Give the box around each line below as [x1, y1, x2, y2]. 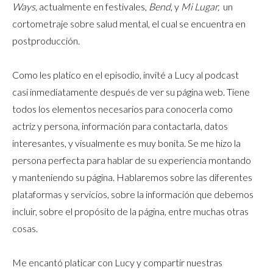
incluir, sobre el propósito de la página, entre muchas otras [12, 205, 249, 217]
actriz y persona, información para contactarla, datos [12, 120, 228, 132]
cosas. [12, 222, 38, 234]
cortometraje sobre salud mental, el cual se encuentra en [12, 18, 246, 29]
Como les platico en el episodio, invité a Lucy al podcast [12, 69, 239, 80]
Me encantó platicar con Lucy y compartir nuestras [12, 257, 222, 268]
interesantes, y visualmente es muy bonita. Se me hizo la [12, 137, 241, 149]
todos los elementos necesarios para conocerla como [12, 103, 233, 115]
